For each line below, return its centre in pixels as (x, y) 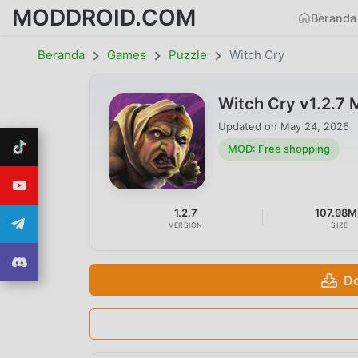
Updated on (249, 126)
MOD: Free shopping (279, 149)
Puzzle (188, 55)
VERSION (186, 225)
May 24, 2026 (315, 126)
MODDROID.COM (104, 17)
